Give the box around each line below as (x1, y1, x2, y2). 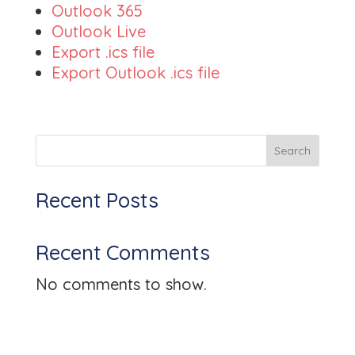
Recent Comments (35, 239, 210, 265)
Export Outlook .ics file (51, 62, 219, 82)
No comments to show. (35, 273, 207, 294)
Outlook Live (51, 21, 146, 41)
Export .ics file (51, 41, 155, 62)
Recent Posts (35, 186, 158, 213)
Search (274, 143, 311, 158)
